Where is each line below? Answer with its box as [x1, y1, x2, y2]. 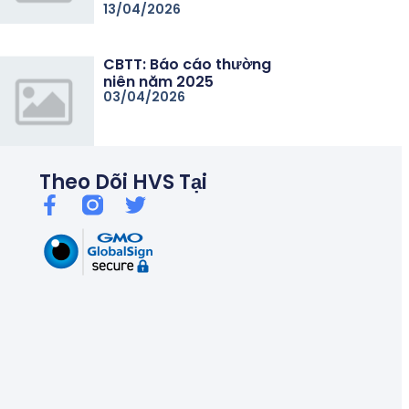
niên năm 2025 [103, 71, 215, 93]
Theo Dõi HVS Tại [39, 167, 208, 196]
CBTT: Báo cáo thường [103, 54, 272, 76]
